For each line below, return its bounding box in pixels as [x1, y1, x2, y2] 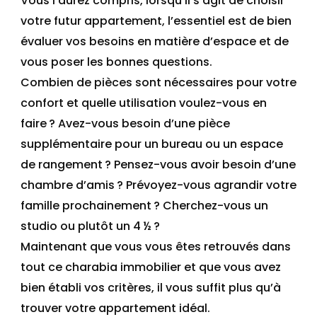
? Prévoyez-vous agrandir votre [117, 177, 296, 194]
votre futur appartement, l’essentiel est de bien [21, 13, 292, 30]
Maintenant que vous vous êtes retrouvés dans [21, 238, 291, 255]
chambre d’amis [21, 177, 115, 194]
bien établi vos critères [21, 279, 151, 296]
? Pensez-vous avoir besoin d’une [105, 156, 296, 173]
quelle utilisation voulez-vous [81, 95, 250, 112]
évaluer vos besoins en [21, 33, 154, 50]
